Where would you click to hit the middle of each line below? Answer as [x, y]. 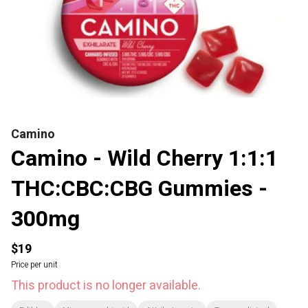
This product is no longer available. [106, 286]
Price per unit [34, 265]
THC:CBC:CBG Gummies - [139, 189]
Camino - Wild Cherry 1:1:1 [144, 158]
